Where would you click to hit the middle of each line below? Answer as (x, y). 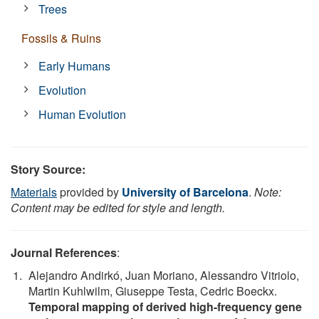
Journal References (64, 252)
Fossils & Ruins (61, 38)
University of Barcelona (185, 192)
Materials (34, 192)
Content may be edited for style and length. (118, 207)
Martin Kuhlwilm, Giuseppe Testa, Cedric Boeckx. (153, 291)
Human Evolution (83, 114)
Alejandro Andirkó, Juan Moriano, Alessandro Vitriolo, (164, 275)
